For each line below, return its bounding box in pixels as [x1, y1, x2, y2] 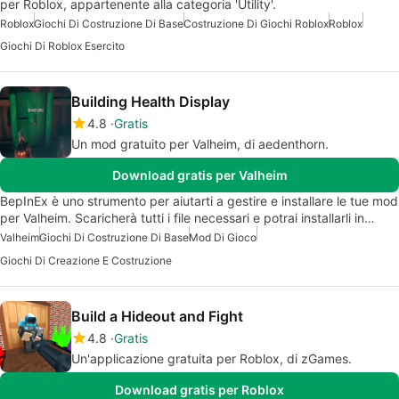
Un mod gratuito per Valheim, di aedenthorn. [71, 136, 329, 152]
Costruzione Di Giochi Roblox [183, 17, 329, 31]
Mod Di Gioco [189, 231, 256, 245]
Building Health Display [71, 93, 230, 111]
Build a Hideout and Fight [71, 307, 243, 326]
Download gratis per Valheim [111, 167, 288, 183]
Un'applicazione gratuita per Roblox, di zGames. [71, 351, 352, 367]
